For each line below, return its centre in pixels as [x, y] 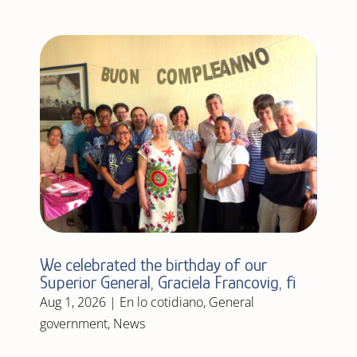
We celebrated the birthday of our [153, 265]
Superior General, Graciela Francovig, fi [167, 282]
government [73, 323]
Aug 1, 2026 [73, 302]
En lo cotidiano [161, 302]
